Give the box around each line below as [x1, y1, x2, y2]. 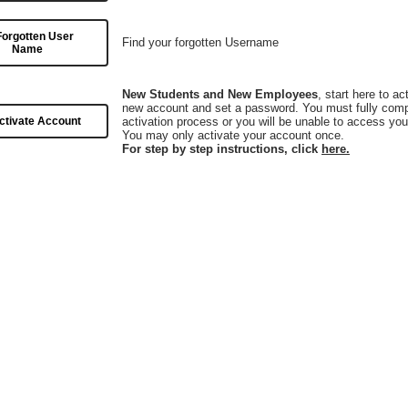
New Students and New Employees [122, 87, 318, 101]
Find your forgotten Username [122, 36, 279, 49]
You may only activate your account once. [122, 128, 344, 142]
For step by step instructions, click [122, 142, 321, 156]
